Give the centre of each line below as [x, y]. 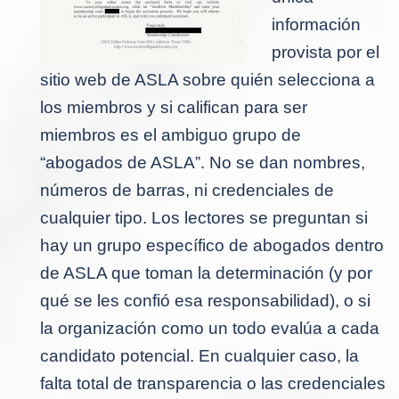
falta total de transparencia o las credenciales [213, 383]
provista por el [326, 52]
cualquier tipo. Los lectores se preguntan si [204, 217]
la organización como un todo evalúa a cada [210, 328]
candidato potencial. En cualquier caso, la [199, 355]
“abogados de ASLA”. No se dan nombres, [203, 162]
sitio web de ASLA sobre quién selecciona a [208, 79]
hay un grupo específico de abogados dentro [212, 245]
